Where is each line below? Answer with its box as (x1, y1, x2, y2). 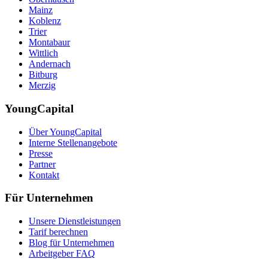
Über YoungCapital (29, 126, 102, 137)
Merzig (29, 80, 56, 91)
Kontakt (29, 169, 59, 180)
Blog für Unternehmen (29, 237, 114, 248)
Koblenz (29, 16, 61, 26)
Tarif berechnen (29, 227, 88, 237)
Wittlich (29, 48, 58, 59)
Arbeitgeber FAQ (29, 248, 95, 258)
